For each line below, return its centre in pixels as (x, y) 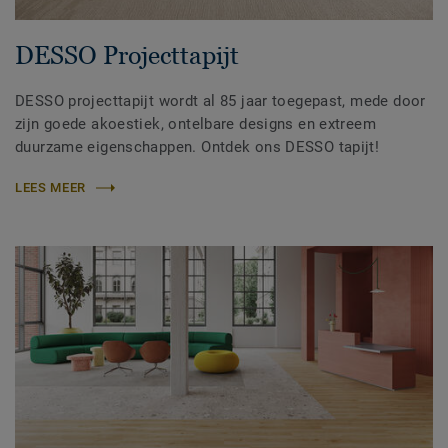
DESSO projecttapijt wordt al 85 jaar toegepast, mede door (220, 101)
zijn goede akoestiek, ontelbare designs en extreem (196, 124)
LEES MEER (50, 188)
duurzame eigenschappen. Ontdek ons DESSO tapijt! (197, 147)
